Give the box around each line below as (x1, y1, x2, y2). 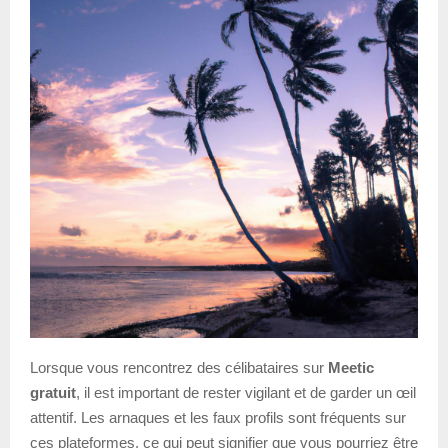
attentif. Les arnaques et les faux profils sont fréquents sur (30, 408, 406, 426)
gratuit (30, 383, 76, 401)
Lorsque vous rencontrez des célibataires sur (30, 358, 328, 376)
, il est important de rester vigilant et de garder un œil (76, 383, 416, 401)
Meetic (328, 358, 374, 376)
